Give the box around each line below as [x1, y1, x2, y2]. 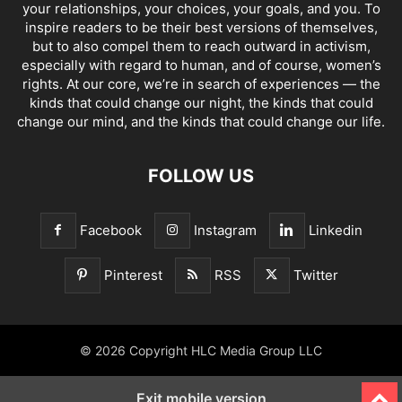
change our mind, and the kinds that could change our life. [17, 113, 385, 131]
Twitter [293, 267, 338, 284]
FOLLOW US [148, 165, 254, 188]
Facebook [79, 222, 142, 240]
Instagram [193, 222, 257, 240]
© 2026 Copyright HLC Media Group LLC [80, 343, 322, 359]
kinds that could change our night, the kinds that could [29, 94, 373, 112]
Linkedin [308, 222, 363, 240]
